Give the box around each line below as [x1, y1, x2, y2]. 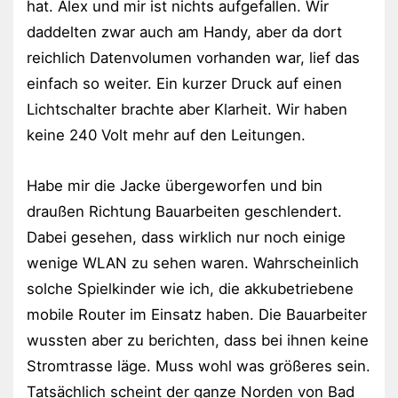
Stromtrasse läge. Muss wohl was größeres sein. [27, 356, 370, 375]
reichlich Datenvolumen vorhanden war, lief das [27, 48, 360, 67]
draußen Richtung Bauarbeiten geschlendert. [27, 202, 342, 220]
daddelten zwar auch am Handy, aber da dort [27, 22, 342, 41]
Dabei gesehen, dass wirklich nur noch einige [27, 227, 346, 246]
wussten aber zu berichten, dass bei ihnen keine [27, 330, 369, 349]
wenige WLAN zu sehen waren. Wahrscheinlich [27, 253, 359, 272]
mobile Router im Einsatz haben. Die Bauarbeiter [27, 305, 367, 323]
